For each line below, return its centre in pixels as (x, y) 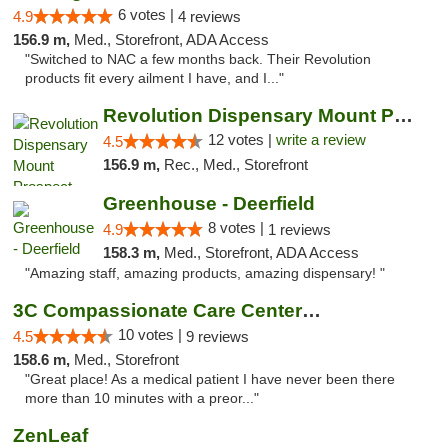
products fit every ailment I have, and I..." (154, 78)
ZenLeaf (50, 435)
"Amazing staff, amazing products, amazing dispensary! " (205, 273)
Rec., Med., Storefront (235, 164)
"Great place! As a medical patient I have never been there (210, 379)
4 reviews (209, 16)
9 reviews (217, 336)
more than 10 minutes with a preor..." (142, 398)
